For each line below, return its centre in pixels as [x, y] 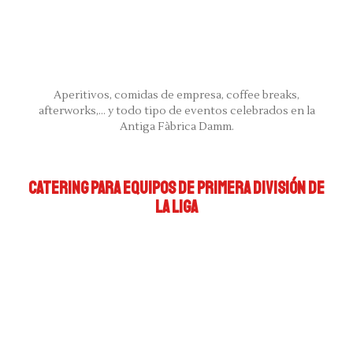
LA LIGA [176, 207]
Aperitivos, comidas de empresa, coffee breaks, [176, 95]
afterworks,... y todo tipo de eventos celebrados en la [176, 111]
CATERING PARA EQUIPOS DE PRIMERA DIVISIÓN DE [176, 188]
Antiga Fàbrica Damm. [176, 126]
